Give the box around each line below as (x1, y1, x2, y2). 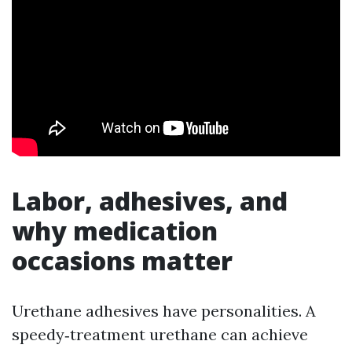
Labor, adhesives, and (12, 184, 288, 218)
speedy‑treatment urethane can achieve (12, 324, 308, 344)
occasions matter (12, 244, 233, 277)
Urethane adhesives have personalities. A (12, 301, 316, 321)
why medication (12, 214, 218, 247)
